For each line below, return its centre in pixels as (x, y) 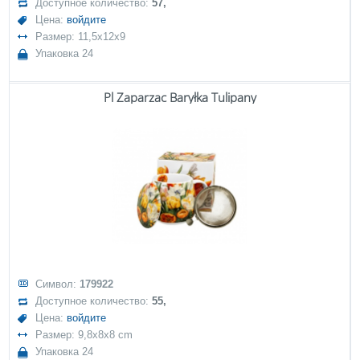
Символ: (58, 284)
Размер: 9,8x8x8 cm (84, 335)
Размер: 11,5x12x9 (81, 37)
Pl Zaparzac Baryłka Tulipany (180, 97)
